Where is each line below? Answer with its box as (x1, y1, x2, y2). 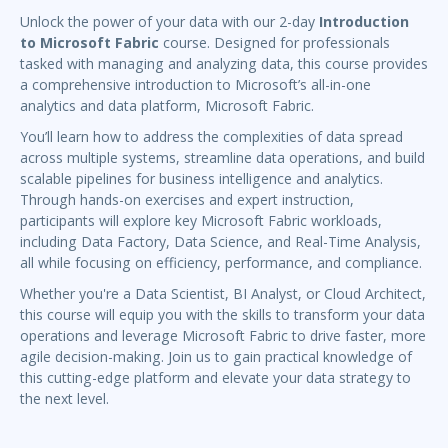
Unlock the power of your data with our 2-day (20, 12, 319, 32)
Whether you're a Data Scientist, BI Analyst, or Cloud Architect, (20, 284, 426, 304)
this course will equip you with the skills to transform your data (20, 305, 425, 325)
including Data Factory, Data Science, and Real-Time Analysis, (20, 232, 421, 252)
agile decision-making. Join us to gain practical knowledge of (20, 347, 412, 367)
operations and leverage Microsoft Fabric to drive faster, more (20, 326, 426, 346)
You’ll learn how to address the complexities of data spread (20, 127, 403, 147)
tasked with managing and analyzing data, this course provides (20, 54, 428, 74)
